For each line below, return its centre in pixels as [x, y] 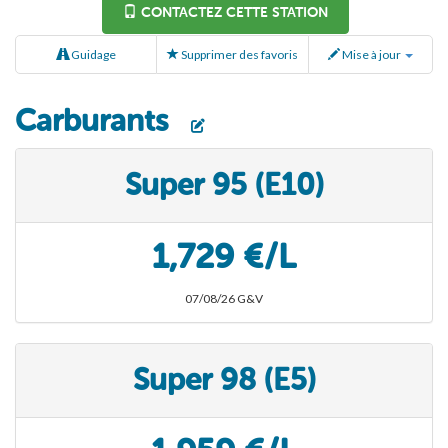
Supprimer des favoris [238, 55]
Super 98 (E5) [224, 380]
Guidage [92, 55]
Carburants [95, 121]
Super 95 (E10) [224, 185]
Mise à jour [371, 55]
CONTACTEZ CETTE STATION [233, 13]
